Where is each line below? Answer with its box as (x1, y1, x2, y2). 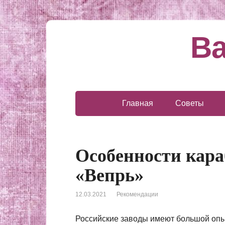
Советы (175, 99, 204, 107)
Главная (122, 99, 153, 107)
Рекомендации (117, 191, 158, 198)
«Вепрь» (75, 165, 144, 185)
